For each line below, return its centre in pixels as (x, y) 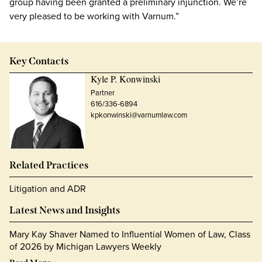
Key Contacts (39, 61)
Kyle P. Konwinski (125, 79)
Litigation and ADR (48, 189)
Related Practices (49, 166)
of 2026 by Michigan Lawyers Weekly (85, 247)
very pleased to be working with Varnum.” (94, 16)
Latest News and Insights (65, 211)
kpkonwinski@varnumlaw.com (139, 115)
